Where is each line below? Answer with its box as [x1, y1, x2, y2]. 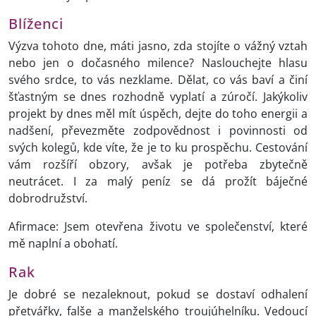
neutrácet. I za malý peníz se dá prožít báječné [8, 174, 308, 190]
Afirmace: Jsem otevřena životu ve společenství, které [8, 219, 308, 235]
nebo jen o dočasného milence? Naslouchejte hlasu [8, 55, 308, 71]
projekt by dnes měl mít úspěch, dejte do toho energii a [8, 106, 308, 122]
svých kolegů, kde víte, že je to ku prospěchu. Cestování [8, 140, 308, 156]
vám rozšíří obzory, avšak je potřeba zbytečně [8, 157, 308, 173]
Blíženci [8, 13, 63, 34]
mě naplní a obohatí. [8, 236, 118, 252]
